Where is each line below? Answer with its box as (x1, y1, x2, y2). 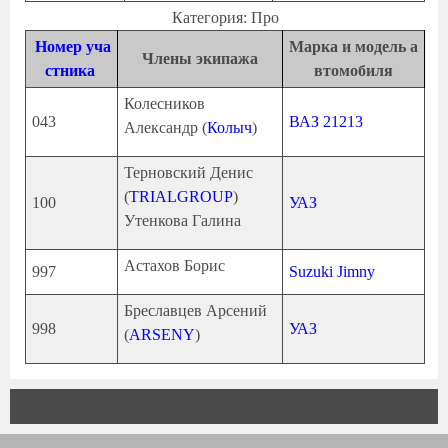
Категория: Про (171, 8, 279, 26)
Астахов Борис (124, 256, 225, 274)
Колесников (124, 94, 205, 112)
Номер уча (35, 37, 111, 55)
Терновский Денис (124, 163, 253, 181)
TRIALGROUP (129, 187, 233, 205)
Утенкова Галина (124, 211, 241, 229)
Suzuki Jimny (289, 262, 375, 280)
